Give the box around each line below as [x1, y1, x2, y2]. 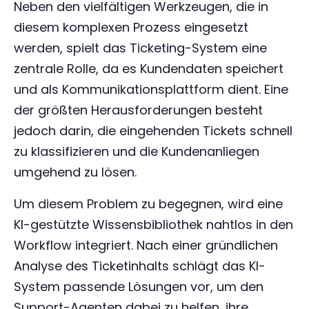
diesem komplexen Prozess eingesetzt [14, 19, 248, 36]
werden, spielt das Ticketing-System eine [14, 39, 267, 57]
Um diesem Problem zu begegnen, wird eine [14, 195, 283, 212]
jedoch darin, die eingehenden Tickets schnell [14, 122, 292, 139]
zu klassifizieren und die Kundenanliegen [14, 143, 259, 160]
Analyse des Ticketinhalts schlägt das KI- [14, 257, 266, 275]
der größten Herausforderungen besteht [14, 101, 263, 119]
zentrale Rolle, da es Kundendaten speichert [14, 60, 283, 77]
